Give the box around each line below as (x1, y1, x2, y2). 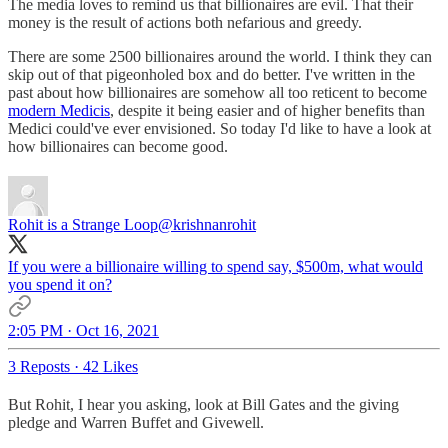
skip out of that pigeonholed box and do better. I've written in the (8, 65, 415, 83)
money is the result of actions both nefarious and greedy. (8, 13, 362, 31)
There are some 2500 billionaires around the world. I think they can (8, 47, 432, 65)
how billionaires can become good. (8, 137, 228, 155)
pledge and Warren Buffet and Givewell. (8, 413, 264, 431)
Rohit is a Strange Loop (8, 215, 158, 233)
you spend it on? (8, 275, 112, 293)
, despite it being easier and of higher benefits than (110, 101, 425, 119)
